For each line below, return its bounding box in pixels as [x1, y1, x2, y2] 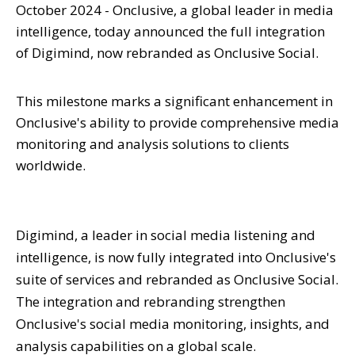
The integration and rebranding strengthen [16, 292, 285, 311]
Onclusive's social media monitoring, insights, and [16, 314, 330, 333]
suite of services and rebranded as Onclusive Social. [16, 269, 338, 288]
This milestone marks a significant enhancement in [16, 91, 333, 110]
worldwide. [16, 155, 86, 174]
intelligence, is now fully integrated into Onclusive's [16, 247, 336, 266]
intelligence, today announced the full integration [16, 21, 325, 40]
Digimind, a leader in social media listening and [16, 225, 315, 244]
